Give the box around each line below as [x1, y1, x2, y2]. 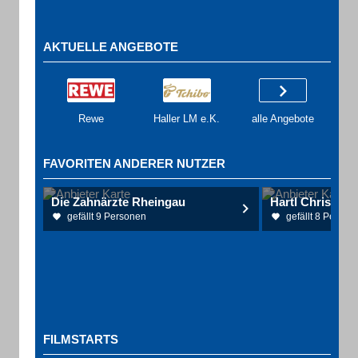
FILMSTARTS [43, 332, 118, 346]
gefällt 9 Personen [67, 211, 146, 222]
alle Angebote [252, 113, 314, 125]
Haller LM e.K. [153, 113, 220, 125]
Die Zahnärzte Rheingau [51, 195, 185, 209]
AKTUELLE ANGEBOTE [43, 40, 178, 54]
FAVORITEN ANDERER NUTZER [43, 157, 225, 170]
